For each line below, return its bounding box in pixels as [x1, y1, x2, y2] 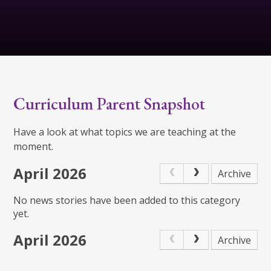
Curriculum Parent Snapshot [13, 93, 206, 115]
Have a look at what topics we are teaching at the [13, 125, 237, 139]
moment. [13, 139, 54, 153]
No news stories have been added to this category [13, 193, 241, 207]
